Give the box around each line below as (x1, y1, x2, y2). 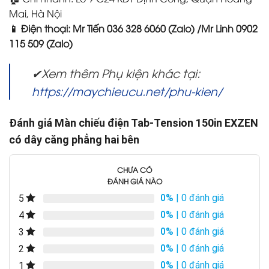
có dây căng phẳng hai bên (9, 133, 139, 147)
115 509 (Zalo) (9, 37, 73, 50)
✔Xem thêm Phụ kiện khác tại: (32, 65, 200, 81)
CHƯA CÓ (117, 165, 152, 175)
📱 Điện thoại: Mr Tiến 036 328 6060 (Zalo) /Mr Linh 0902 (9, 22, 258, 35)
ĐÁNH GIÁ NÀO (107, 176, 162, 187)
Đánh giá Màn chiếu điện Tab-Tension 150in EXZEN (9, 116, 258, 130)
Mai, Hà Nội (9, 7, 62, 20)
